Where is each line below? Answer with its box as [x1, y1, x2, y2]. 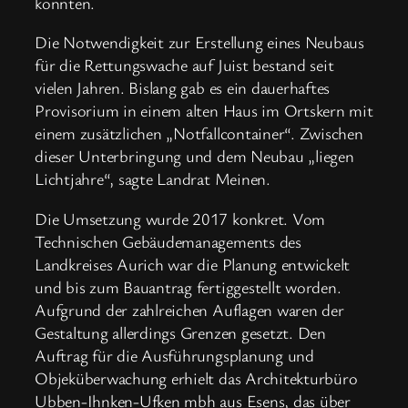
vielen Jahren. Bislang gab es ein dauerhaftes [35, 76, 331, 99]
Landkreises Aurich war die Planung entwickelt [35, 252, 351, 275]
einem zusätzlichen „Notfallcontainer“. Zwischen [35, 122, 363, 145]
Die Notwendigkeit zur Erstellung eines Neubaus [35, 31, 364, 54]
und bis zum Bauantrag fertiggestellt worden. [35, 275, 342, 298]
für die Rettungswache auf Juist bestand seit [35, 54, 334, 76]
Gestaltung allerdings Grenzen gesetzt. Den [35, 321, 326, 343]
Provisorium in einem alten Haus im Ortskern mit [35, 99, 373, 122]
